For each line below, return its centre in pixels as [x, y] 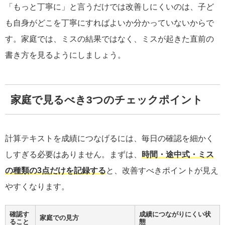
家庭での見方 [59, 218]
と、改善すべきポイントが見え [162, 171]
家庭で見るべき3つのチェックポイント [106, 99]
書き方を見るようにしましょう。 [65, 55]
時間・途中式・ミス [178, 155]
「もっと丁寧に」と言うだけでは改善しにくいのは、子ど [109, 7]
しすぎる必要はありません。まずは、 [73, 155]
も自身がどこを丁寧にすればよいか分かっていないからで [109, 23]
